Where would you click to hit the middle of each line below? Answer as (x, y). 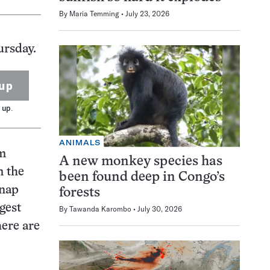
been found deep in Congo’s (142, 177)
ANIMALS (80, 142)
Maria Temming (94, 13)
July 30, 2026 (160, 209)
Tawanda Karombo (100, 209)
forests (80, 193)
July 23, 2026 (147, 13)
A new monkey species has (141, 162)
